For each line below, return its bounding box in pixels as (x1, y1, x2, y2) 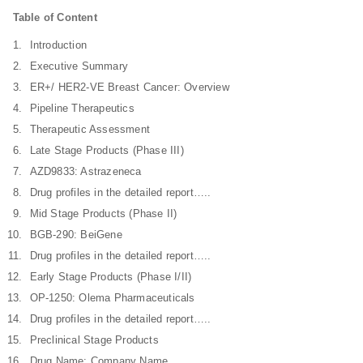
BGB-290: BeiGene (29, 228, 122, 241)
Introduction (29, 39, 88, 51)
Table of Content (12, 11, 97, 23)
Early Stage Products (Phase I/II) (29, 271, 192, 283)
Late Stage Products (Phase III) (29, 144, 184, 156)
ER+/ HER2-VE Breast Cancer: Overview (29, 81, 229, 93)
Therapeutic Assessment (29, 123, 150, 135)
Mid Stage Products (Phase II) (29, 207, 177, 220)
